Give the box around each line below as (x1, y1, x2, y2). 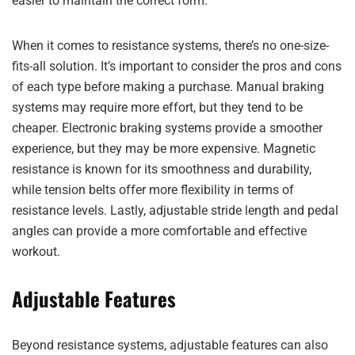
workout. (12, 244, 60, 259)
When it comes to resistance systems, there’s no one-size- (12, 38, 329, 53)
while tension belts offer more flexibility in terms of (12, 182, 294, 197)
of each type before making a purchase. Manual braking (12, 79, 324, 94)
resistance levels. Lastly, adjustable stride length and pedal (12, 203, 338, 218)
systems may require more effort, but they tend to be (12, 100, 303, 115)
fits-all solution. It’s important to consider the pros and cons (12, 59, 342, 74)
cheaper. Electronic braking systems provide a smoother (12, 120, 323, 136)
